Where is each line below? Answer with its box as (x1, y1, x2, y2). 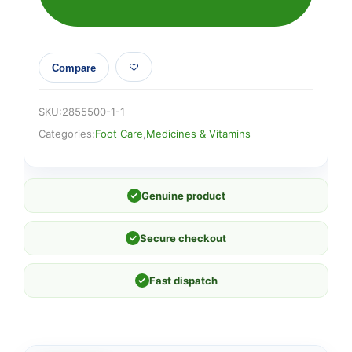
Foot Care (95, 127, 143, 140)
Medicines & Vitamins (146, 127, 251, 140)
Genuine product (141, 189, 225, 202)
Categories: (38, 127, 95, 140)
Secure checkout (140, 232, 226, 244)
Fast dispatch (148, 274, 218, 287)
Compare (52, 61, 96, 74)
